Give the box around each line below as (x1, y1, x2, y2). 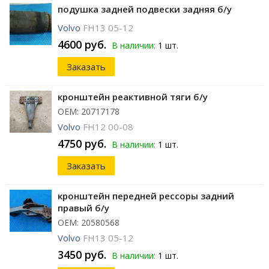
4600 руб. (58, 37, 106, 52)
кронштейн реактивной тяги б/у (58, 91, 208, 103)
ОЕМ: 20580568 (58, 217, 119, 229)
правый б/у (58, 202, 109, 214)
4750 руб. (58, 136, 106, 151)
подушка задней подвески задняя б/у (58, 3, 232, 16)
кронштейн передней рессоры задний (58, 190, 234, 202)
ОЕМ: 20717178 (58, 106, 119, 118)
